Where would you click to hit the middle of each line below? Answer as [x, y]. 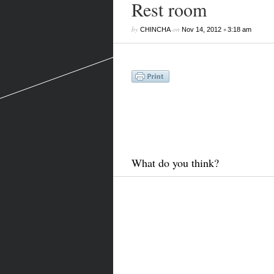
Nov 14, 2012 [201, 29]
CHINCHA [155, 29]
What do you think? [175, 163]
